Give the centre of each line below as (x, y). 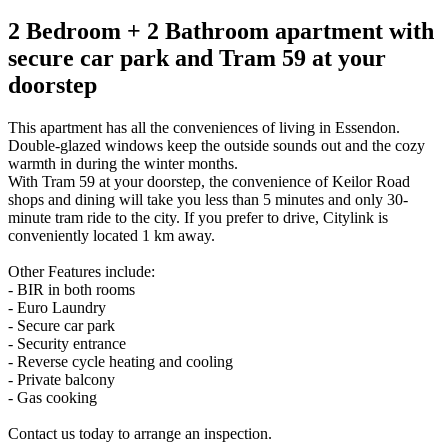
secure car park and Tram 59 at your (197, 57)
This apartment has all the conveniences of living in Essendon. (204, 127)
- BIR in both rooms (71, 289)
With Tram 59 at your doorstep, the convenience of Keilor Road (209, 181)
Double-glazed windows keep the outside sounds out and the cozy (216, 145)
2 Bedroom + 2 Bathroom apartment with (221, 30)
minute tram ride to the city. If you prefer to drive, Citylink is (198, 217)
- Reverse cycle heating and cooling (120, 361)
